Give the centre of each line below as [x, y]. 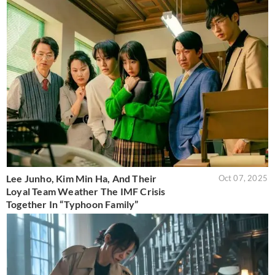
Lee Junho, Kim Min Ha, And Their [82, 179]
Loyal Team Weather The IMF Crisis [86, 192]
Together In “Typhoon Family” [72, 204]
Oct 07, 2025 [243, 178]
